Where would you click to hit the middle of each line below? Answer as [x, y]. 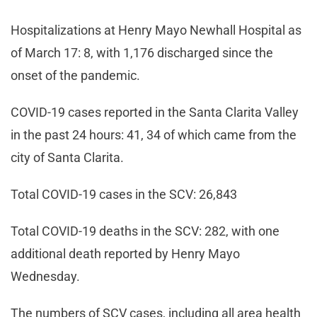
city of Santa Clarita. [69, 157]
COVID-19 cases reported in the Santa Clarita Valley [155, 112]
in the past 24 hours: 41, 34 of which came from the [154, 134]
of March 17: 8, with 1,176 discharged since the [142, 52]
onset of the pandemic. [78, 75]
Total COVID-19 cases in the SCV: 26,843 [125, 194]
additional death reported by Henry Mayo [125, 253]
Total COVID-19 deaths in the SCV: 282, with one [145, 231]
